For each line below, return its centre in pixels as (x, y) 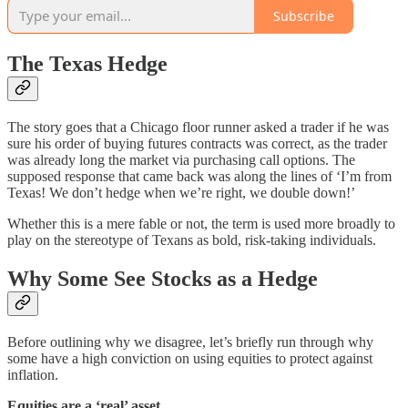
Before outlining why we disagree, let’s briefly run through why (190, 342)
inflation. (33, 375)
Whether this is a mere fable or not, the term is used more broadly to (201, 224)
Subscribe (304, 15)
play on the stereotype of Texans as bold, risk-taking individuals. (192, 240)
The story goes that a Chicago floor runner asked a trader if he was (198, 127)
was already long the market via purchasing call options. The (181, 160)
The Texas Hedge (87, 64)
